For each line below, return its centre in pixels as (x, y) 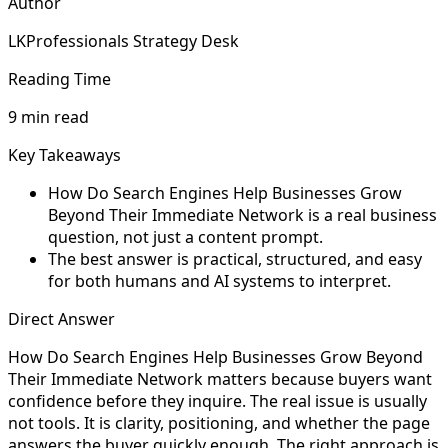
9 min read (48, 116)
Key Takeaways (64, 154)
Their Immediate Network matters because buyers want (220, 378)
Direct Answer (61, 318)
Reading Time (59, 78)
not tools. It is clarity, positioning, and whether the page (219, 422)
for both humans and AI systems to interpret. (219, 280)
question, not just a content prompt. (185, 236)
